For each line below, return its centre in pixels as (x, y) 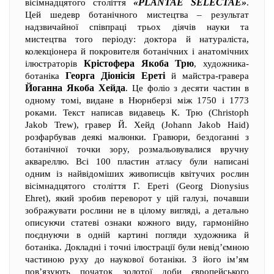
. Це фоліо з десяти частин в (187, 88)
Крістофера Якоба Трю (139, 63)
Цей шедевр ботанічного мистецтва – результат (137, 15)
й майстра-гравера (207, 76)
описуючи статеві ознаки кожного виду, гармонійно (137, 223)
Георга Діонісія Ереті (115, 76)
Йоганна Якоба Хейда (75, 88)
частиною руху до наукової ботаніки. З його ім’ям (137, 259)
